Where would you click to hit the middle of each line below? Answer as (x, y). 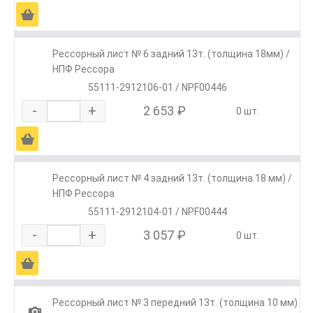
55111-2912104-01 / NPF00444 (157, 212)
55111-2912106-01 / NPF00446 (157, 88)
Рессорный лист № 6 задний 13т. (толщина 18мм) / (171, 54)
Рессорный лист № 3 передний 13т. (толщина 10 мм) (175, 303)
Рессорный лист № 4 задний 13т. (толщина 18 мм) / (172, 179)
